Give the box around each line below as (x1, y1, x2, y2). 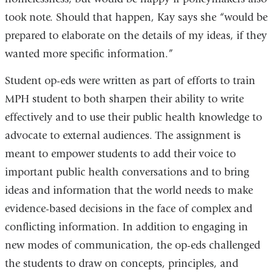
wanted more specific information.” (4, 48, 173, 61)
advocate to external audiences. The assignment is (4, 129, 241, 142)
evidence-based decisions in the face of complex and (4, 202, 252, 215)
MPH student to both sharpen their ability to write (4, 92, 244, 105)
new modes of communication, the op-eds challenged (4, 238, 260, 252)
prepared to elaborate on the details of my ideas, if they (4, 29, 267, 43)
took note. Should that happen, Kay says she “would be (4, 11, 268, 24)
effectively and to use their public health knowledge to (4, 110, 262, 124)
